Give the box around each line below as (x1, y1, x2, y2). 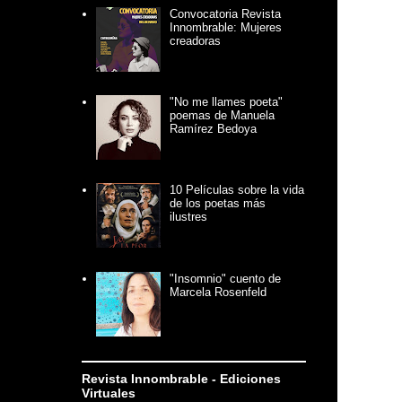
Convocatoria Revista (170, 7, 282, 22)
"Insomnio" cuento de (170, 271, 282, 285)
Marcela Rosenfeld (170, 284, 267, 299)
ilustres (170, 210, 208, 224)
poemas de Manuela (170, 109, 275, 123)
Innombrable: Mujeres (170, 21, 283, 35)
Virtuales (82, 385, 135, 400)
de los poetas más (170, 197, 267, 211)
